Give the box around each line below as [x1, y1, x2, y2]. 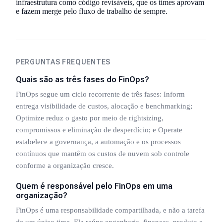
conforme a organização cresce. [16, 161, 114, 169]
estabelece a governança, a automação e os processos [16, 137, 181, 146]
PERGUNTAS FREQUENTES [16, 57, 111, 66]
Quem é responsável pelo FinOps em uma [16, 181, 172, 191]
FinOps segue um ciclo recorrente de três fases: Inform [16, 90, 185, 98]
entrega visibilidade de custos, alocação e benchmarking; [16, 102, 192, 110]
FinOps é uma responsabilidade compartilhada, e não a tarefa [16, 206, 205, 214]
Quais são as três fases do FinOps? [16, 74, 149, 84]
